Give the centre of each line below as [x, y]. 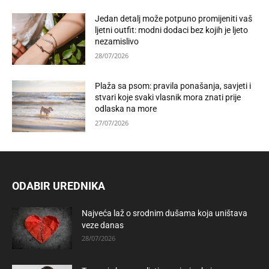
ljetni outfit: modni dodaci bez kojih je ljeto [172, 30]
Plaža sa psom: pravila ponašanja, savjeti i [173, 86]
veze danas [103, 225]
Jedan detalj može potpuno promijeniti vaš [174, 19]
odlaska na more [126, 109]
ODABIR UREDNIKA [59, 186]
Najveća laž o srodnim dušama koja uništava [165, 213]
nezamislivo [117, 42]
